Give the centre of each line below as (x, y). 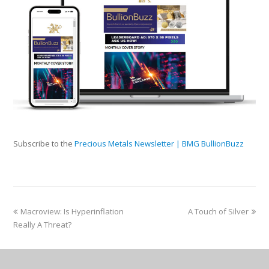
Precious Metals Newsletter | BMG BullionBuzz (159, 144)
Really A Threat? (43, 225)
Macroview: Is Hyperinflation (72, 212)
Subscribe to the (44, 144)
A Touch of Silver (218, 212)
